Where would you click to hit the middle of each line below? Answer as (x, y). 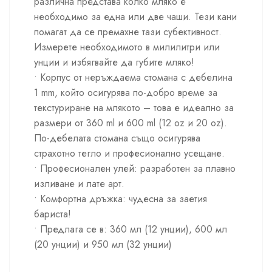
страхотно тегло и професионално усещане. (129, 154)
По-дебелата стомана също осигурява (117, 138)
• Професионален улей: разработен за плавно (135, 169)
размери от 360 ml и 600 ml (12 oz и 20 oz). (131, 123)
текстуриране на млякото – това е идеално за (134, 108)
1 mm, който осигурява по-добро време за (126, 93)
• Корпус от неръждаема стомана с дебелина (133, 78)
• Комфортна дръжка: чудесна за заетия (121, 199)
